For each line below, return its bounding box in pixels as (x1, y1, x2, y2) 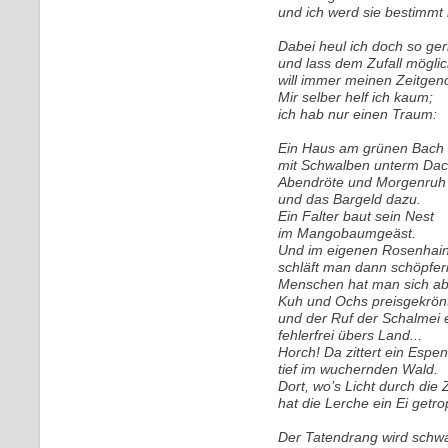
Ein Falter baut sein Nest (278, 208, 434, 224)
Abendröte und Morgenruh (278, 174, 446, 190)
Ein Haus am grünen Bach (278, 140, 444, 156)
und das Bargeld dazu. (278, 191, 421, 207)
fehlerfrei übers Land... (278, 327, 422, 343)
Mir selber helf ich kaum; (278, 89, 433, 105)
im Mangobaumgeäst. (278, 225, 416, 241)
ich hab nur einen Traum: (278, 106, 437, 122)
